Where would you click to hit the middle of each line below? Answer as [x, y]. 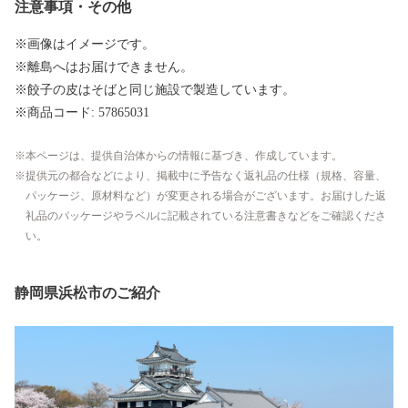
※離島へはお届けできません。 [104, 66]
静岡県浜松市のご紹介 [87, 292]
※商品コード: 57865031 [82, 112]
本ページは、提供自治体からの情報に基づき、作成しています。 [184, 155]
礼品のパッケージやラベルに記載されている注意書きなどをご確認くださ [206, 215]
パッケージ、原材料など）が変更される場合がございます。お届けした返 [206, 195]
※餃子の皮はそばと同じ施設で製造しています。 [155, 89]
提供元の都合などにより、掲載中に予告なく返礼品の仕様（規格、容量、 [206, 175]
